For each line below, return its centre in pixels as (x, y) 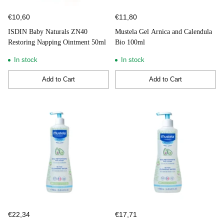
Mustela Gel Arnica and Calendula (163, 31)
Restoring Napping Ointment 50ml (57, 42)
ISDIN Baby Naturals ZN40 (48, 31)
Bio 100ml (130, 42)
